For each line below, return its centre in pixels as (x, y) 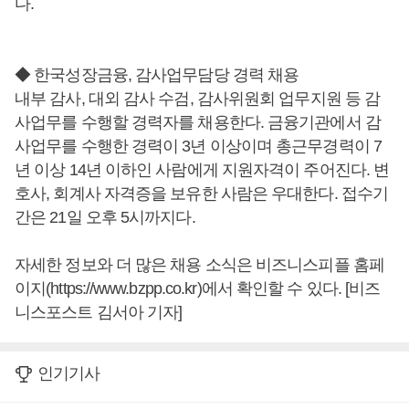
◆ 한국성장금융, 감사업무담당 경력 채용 (157, 75)
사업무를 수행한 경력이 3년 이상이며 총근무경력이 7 (198, 147)
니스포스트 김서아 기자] (99, 313)
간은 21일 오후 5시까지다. (105, 218)
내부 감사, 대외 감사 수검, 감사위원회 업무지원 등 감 (198, 99)
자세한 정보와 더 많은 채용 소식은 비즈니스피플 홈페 (199, 265)
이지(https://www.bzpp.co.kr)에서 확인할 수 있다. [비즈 (198, 289)
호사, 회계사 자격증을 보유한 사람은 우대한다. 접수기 (201, 194)
